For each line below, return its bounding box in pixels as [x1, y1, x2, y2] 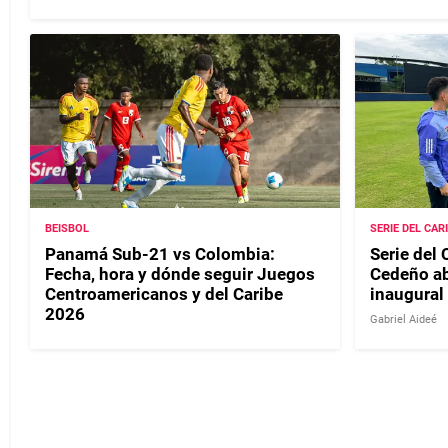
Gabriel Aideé [369, 312, 437, 326]
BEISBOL [45, 221, 89, 235]
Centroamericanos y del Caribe [45, 283, 283, 304]
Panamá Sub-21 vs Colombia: [45, 243, 275, 264]
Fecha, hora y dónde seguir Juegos [45, 263, 315, 284]
